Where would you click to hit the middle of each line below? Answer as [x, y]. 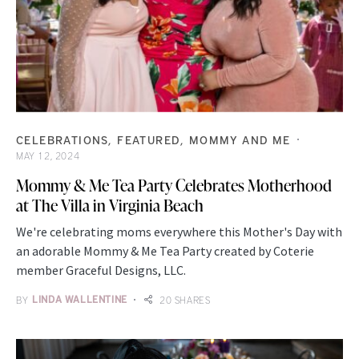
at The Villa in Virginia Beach [110, 205]
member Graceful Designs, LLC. [101, 270]
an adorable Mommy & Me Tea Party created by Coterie [165, 250]
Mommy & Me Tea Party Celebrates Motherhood [174, 185]
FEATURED [149, 139]
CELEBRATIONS [63, 139]
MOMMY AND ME [240, 139]
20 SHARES [185, 299]
